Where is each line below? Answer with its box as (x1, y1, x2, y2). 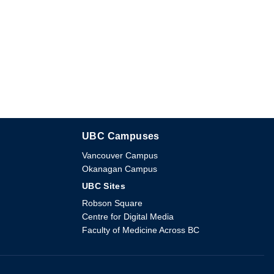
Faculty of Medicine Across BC (81, 225, 199, 235)
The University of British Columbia (133, 132, 265, 143)
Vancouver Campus (81, 150, 158, 161)
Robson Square (81, 198, 143, 209)
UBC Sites (81, 181, 126, 191)
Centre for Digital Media (81, 212, 174, 222)
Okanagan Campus (81, 164, 157, 174)
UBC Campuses (81, 131, 160, 142)
